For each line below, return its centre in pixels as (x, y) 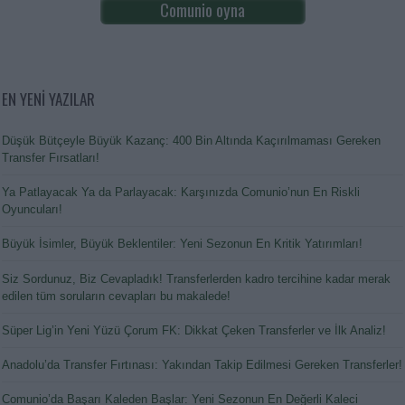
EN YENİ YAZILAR (48, 99)
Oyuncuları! (32, 210)
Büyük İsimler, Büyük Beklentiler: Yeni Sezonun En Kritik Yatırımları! (182, 244)
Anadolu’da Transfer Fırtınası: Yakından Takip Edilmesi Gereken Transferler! (202, 364)
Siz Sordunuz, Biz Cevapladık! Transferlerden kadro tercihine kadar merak (196, 278)
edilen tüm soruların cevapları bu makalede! (116, 296)
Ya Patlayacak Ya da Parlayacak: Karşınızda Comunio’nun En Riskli (181, 193)
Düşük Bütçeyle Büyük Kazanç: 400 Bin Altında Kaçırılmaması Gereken (191, 140)
